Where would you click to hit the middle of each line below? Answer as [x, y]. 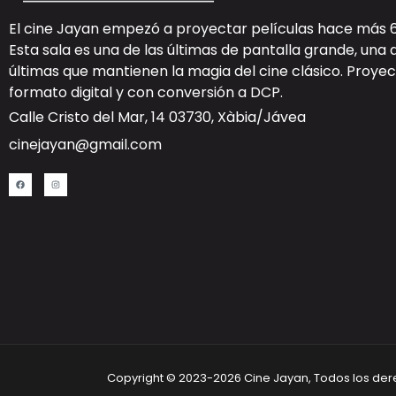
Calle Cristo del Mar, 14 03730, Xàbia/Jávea [157, 118]
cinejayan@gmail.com [85, 145]
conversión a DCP [219, 93]
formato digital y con [83, 93]
